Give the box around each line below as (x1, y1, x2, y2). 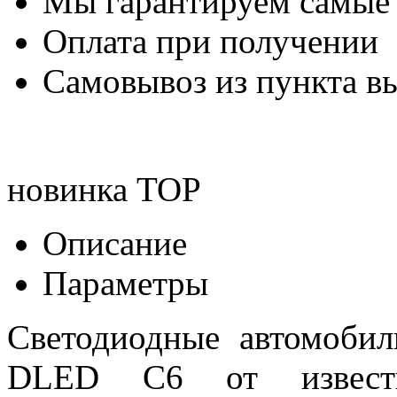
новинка (7, 169, 128, 208)
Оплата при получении (43, 21, 378, 60)
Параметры (43, 263, 208, 302)
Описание (43, 223, 187, 262)
